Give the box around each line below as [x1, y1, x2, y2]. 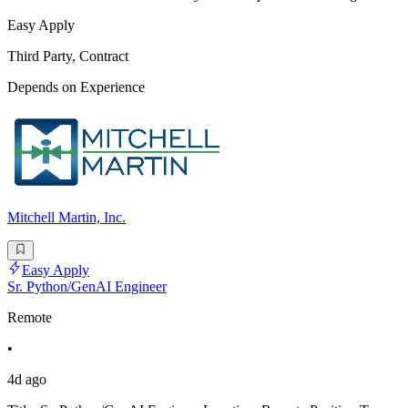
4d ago [7, 372, 46, 388]
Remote [7, 310, 52, 326]
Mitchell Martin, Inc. [7, 209, 126, 225]
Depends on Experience [7, 78, 145, 95]
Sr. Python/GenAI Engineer [7, 279, 167, 295]
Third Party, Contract [7, 47, 128, 64]
